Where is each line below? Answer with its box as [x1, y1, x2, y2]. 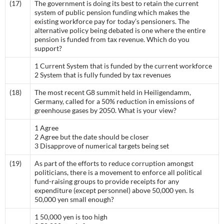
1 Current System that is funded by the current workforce [34, 61, 212, 70]
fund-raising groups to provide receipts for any [34, 177, 179, 185]
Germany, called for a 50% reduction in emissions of [34, 97, 194, 105]
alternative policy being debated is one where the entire [34, 26, 205, 34]
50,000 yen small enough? [34, 195, 114, 203]
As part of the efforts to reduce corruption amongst [34, 159, 193, 167]
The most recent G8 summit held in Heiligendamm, [34, 88, 191, 96]
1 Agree [34, 123, 58, 132]
